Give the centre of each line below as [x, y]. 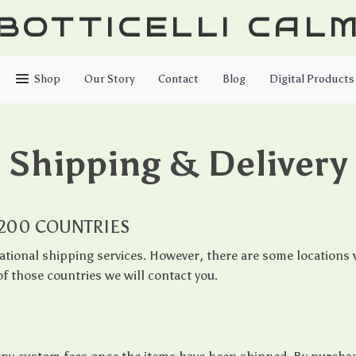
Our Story [109, 79]
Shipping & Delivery [178, 164]
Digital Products [311, 79]
